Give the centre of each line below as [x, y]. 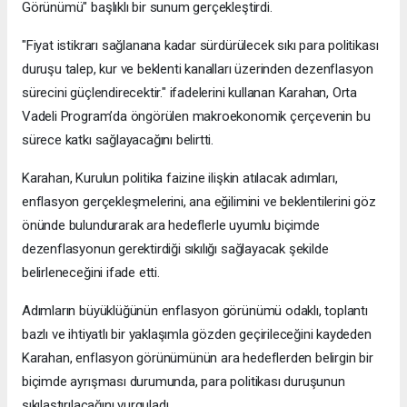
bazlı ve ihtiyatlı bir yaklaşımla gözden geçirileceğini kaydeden [197, 334]
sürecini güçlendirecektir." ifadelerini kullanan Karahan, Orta [190, 92]
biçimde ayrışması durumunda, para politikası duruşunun [184, 381]
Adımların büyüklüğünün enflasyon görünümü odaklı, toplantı [195, 310]
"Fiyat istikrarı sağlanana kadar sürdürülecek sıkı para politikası [200, 45]
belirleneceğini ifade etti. [91, 272]
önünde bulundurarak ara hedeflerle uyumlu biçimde [171, 225]
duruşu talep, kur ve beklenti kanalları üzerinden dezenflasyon [198, 69]
